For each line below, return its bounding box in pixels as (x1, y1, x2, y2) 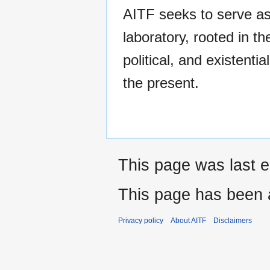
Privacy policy (118, 216, 163, 225)
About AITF (171, 216, 206, 225)
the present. (123, 75, 199, 92)
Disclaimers (213, 216, 252, 225)
